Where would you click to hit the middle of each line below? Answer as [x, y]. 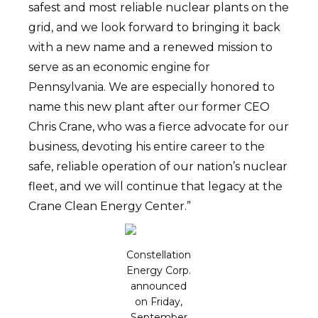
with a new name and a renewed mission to [151, 47]
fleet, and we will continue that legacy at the [156, 186]
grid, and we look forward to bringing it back [155, 27]
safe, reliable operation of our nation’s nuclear [158, 166]
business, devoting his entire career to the [147, 147]
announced [159, 286]
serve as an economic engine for [120, 67]
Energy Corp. [159, 270]
